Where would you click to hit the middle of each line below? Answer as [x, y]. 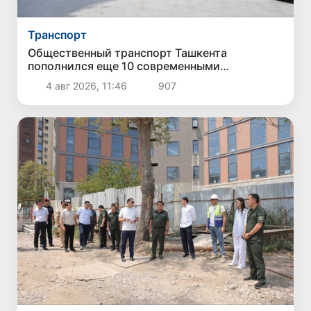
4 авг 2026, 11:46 [86, 86]
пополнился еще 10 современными [124, 66]
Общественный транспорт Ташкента [128, 53]
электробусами [72, 79]
